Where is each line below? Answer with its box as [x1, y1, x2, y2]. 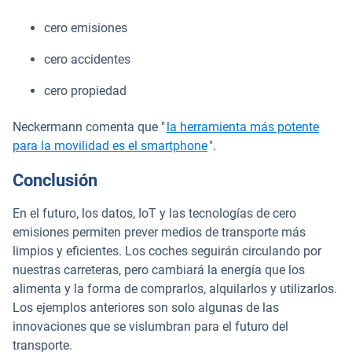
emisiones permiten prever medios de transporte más [13, 224, 306, 240]
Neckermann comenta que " [13, 119, 165, 134]
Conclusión [13, 170, 97, 190]
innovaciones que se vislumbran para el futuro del [13, 318, 288, 334]
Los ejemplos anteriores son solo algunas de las [13, 299, 279, 315]
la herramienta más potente [167, 119, 319, 134]
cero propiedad [44, 82, 126, 98]
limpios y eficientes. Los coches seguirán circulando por [13, 243, 321, 258]
